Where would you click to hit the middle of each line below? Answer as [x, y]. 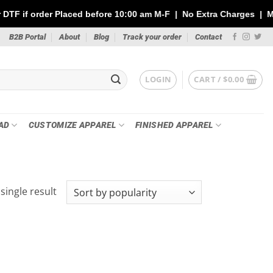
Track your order [152, 37]
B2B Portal [27, 37]
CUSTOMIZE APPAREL [72, 125]
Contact [209, 37]
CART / [209, 79]
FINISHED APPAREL [174, 125]
